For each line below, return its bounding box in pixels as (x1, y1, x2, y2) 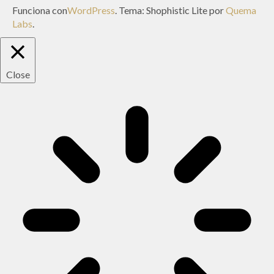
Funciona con (12, 4, 67, 16)
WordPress (67, 4, 115, 16)
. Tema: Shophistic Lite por (115, 4, 226, 16)
